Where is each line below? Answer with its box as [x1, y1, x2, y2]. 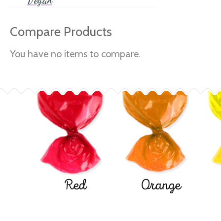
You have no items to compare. [10, 47, 141, 60]
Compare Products [10, 23, 112, 39]
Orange [140, 176, 181, 194]
